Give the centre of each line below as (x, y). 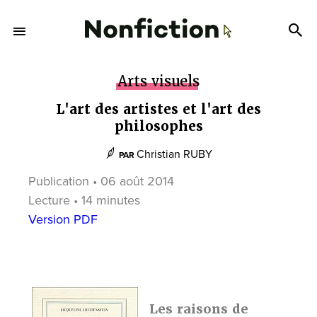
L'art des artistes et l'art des (158, 109)
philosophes (158, 126)
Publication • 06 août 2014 (101, 181)
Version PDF (63, 219)
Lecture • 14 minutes (84, 200)
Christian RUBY (174, 154)
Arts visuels (158, 81)
